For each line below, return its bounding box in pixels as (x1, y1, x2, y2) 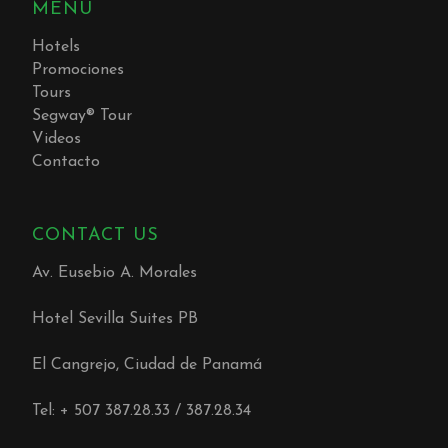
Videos (32, 131, 82, 148)
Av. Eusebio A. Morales (32, 265, 198, 282)
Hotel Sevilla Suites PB (32, 311, 199, 328)
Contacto (32, 154, 101, 171)
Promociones (32, 62, 125, 79)
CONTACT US (32, 226, 160, 246)
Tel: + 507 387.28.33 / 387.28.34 (32, 403, 252, 420)
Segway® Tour (32, 108, 133, 125)
